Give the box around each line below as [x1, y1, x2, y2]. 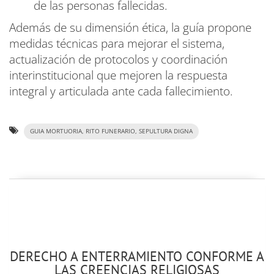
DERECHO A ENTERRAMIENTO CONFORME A [10, 246, 264, 265]
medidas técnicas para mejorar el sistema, [9, 35, 224, 51]
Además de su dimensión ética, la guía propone [9, 19, 251, 35]
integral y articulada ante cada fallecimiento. [9, 83, 233, 99]
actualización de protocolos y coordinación [9, 51, 228, 67]
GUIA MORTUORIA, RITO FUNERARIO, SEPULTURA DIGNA [30, 127, 193, 135]
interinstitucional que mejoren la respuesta [9, 67, 228, 83]
